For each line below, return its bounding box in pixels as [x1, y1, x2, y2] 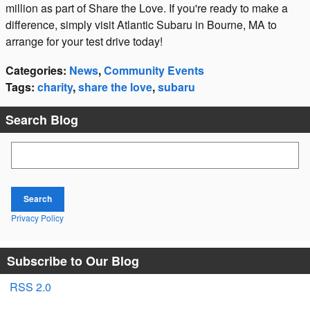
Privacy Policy [11, 211, 64, 224]
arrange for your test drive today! [6, 33, 163, 49]
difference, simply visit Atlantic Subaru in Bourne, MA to [6, 17, 277, 33]
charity [37, 79, 73, 95]
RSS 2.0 [7, 278, 51, 295]
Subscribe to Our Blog [7, 251, 139, 270]
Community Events [104, 62, 204, 78]
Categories [6, 62, 63, 78]
